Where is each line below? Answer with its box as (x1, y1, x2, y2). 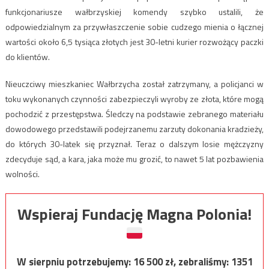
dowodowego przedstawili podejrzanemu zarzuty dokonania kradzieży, (5, 122, 264, 135)
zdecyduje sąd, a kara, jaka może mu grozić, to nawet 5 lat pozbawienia (5, 152, 264, 165)
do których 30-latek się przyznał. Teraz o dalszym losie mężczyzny (5, 137, 264, 150)
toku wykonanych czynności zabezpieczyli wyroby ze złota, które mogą (5, 92, 264, 105)
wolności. (5, 167, 40, 180)
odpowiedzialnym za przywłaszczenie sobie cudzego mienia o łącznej (5, 20, 264, 33)
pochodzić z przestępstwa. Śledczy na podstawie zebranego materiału (5, 107, 264, 120)
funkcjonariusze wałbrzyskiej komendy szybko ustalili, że (5, 5, 264, 18)
